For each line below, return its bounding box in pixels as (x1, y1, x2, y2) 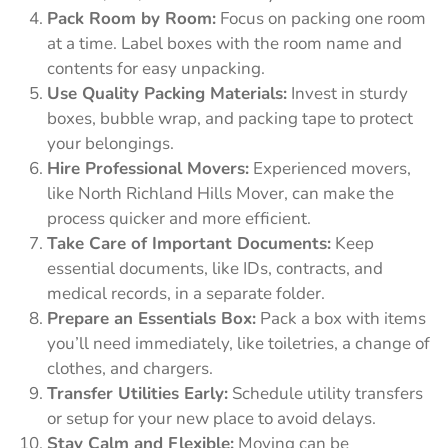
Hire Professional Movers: (47, 156, 249, 180)
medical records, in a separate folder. (47, 281, 325, 305)
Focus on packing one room (216, 6, 426, 30)
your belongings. (47, 131, 174, 155)
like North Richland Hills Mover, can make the (47, 181, 394, 205)
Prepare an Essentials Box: (47, 306, 256, 330)
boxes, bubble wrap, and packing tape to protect (47, 106, 413, 130)
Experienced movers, (249, 156, 411, 180)
